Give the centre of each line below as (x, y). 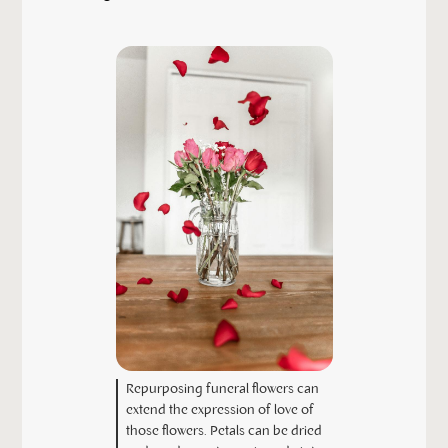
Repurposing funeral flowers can (222, 389)
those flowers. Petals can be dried (223, 431)
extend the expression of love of (219, 410)
